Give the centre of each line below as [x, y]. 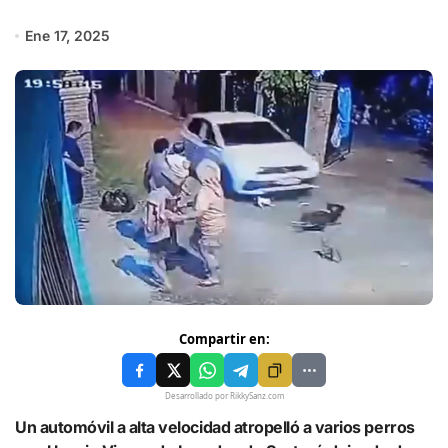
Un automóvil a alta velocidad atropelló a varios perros [21, 427]
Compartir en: [224, 339]
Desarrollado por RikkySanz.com [224, 396]
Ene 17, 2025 [68, 36]
